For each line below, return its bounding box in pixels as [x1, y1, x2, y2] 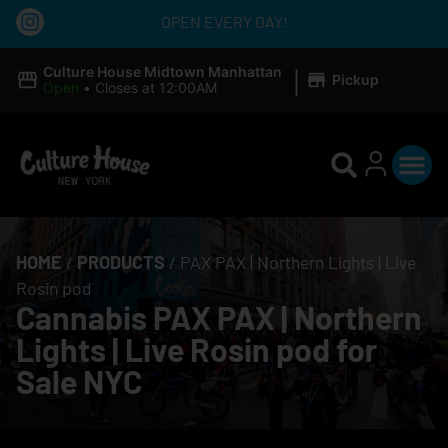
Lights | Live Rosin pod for [16, 330, 377, 369]
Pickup [331, 71, 379, 88]
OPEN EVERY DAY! [160, 12, 288, 31]
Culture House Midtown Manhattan [42, 63, 282, 80]
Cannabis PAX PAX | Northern [16, 298, 422, 337]
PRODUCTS [77, 251, 165, 274]
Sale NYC [16, 362, 142, 401]
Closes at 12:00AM [94, 79, 217, 96]
